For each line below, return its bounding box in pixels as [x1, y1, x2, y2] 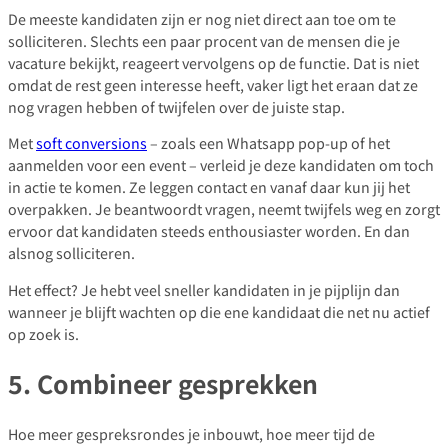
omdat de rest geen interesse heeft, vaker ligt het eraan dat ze [8, 73, 418, 95]
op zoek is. [8, 322, 79, 344]
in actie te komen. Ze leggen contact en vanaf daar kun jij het [8, 176, 410, 198]
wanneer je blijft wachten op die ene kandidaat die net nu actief [8, 300, 430, 322]
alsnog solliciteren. [8, 242, 135, 264]
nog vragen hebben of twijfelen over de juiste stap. [8, 95, 345, 117]
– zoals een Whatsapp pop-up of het [147, 132, 390, 154]
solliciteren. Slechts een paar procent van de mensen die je [8, 29, 400, 51]
